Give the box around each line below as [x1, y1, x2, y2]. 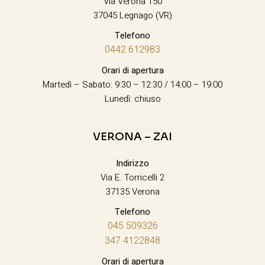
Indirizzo [116, 157, 149, 170]
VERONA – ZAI [93, 130, 172, 144]
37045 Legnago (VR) [93, 9, 172, 22]
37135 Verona [105, 185, 160, 199]
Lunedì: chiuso [104, 92, 161, 106]
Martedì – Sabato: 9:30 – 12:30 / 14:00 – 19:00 [43, 78, 222, 92]
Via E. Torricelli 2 [101, 171, 164, 185]
